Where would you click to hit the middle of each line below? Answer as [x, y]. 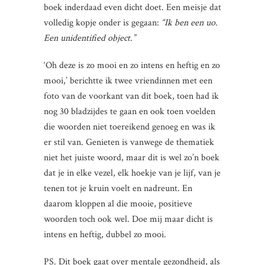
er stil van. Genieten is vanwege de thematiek [129, 142]
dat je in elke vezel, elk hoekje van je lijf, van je [132, 173]
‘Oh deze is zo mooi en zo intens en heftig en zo [132, 65]
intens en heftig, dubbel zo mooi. [105, 234]
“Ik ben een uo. [190, 22]
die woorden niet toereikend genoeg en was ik [130, 127]
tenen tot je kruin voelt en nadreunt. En [118, 188]
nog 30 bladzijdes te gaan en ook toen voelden [130, 111]
